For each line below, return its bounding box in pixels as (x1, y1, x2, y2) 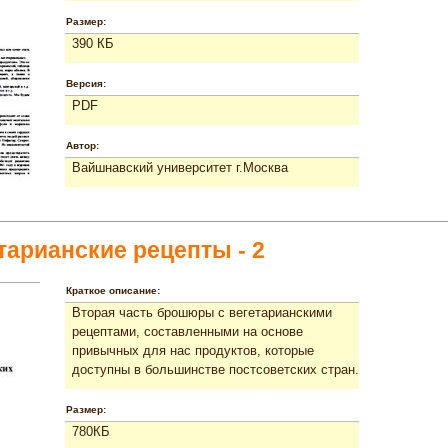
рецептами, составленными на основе (72, 323, 303, 339)
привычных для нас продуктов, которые (72, 342, 314, 358)
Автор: (66, 139, 99, 151)
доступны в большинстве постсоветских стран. (72, 361, 359, 377)
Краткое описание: (66, 284, 160, 296)
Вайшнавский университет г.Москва (72, 159, 288, 175)
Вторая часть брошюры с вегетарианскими (72, 304, 332, 320)
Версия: (66, 77, 106, 89)
